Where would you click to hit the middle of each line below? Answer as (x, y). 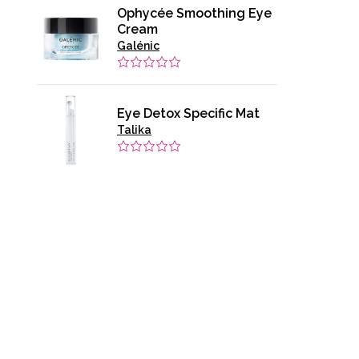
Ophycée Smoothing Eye (194, 14)
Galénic (138, 46)
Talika (134, 129)
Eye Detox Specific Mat (188, 113)
